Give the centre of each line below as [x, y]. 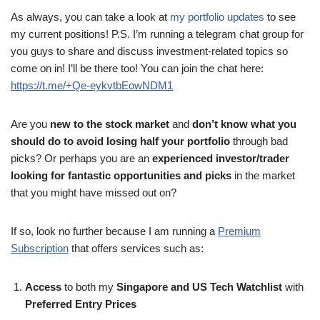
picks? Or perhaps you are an [81, 158]
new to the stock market [110, 124]
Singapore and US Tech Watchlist [201, 286]
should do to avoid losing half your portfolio [120, 141]
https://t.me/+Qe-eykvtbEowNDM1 [92, 85]
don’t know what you [244, 124]
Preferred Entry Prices [81, 304]
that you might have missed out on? [94, 192]
